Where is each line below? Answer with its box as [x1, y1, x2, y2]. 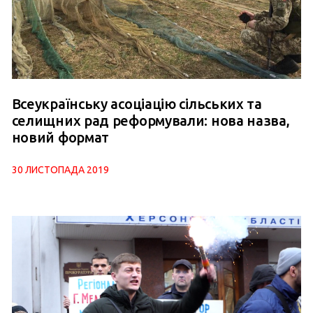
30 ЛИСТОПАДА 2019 [11, 164, 109, 176]
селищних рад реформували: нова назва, [11, 112, 290, 129]
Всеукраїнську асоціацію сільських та [11, 96, 262, 112]
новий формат [11, 129, 110, 146]
